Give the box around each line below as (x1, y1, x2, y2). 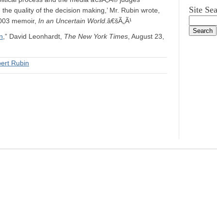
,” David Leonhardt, (3, 32, 64, 40)
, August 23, (128, 32, 164, 40)
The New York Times (64, 32, 128, 40)
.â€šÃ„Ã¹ (105, 17, 132, 25)
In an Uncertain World (38, 17, 105, 25)
